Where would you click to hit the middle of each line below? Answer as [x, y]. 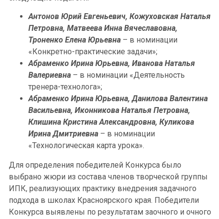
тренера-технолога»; [65, 87]
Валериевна [50, 75]
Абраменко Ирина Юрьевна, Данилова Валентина [118, 98]
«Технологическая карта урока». [86, 145]
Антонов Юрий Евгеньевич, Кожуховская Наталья [120, 16]
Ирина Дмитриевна [63, 133]
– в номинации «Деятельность [128, 75]
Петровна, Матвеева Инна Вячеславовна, [103, 28]
